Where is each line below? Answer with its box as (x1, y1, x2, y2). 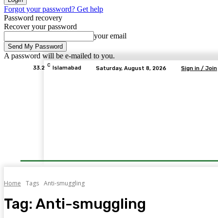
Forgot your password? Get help (4, 5, 103, 13)
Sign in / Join (181, 65, 217, 72)
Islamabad (53, 65, 81, 71)
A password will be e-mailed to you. (4, 52, 115, 60)
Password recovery (4, 14, 62, 22)
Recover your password (4, 22, 77, 31)
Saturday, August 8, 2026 (96, 65, 166, 72)
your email (94, 32, 127, 40)
